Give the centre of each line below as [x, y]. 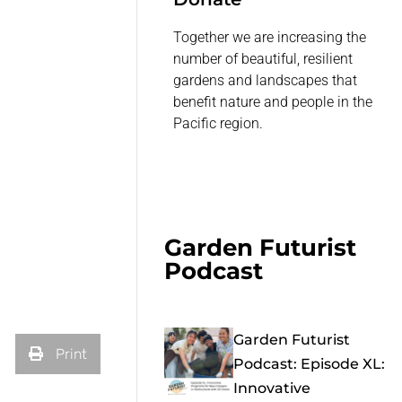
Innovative [271, 389]
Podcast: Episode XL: [309, 364]
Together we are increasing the [270, 38]
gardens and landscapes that [266, 81]
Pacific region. [218, 124]
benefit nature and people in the [273, 102]
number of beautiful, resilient [263, 59]
